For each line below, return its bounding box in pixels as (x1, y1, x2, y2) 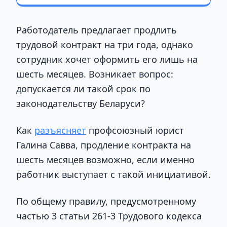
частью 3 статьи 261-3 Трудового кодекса (16, 210, 202, 222)
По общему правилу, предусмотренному (16, 195, 196, 208)
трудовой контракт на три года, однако (16, 38, 193, 51)
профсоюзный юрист (86, 124, 184, 136)
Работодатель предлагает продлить (16, 23, 177, 36)
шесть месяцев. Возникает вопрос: (16, 67, 173, 80)
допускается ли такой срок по (16, 82, 150, 95)
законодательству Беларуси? (16, 97, 145, 109)
